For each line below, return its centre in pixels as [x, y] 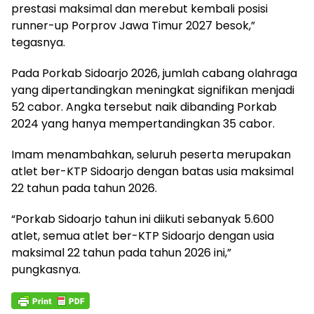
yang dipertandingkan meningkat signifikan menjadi [153, 90]
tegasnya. [38, 42]
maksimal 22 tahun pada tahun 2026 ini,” [121, 252]
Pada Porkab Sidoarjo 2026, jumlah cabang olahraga [154, 73]
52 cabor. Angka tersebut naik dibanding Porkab [144, 107]
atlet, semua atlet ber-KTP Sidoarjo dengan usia [143, 235]
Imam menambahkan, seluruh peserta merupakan [151, 154]
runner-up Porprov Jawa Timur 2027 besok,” [133, 25]
